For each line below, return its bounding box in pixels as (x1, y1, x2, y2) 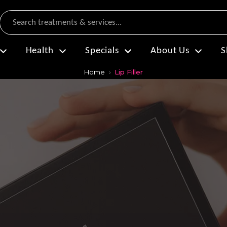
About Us (150, 46, 190, 56)
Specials (85, 46, 120, 56)
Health (25, 46, 54, 56)
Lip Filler (114, 67, 143, 76)
